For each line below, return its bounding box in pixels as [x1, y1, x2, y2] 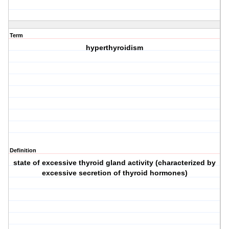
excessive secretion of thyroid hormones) [41, 169, 188, 177]
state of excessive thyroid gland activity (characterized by [13, 158, 216, 167]
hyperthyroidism [86, 43, 144, 52]
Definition [10, 147, 36, 154]
